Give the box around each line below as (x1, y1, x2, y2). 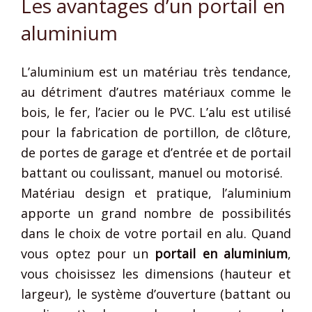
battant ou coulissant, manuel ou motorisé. (21, 164, 283, 181)
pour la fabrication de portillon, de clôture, (21, 123, 291, 141)
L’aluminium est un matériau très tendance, (21, 63, 291, 80)
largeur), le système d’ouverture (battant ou (21, 285, 291, 302)
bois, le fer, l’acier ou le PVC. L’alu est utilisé (21, 103, 291, 120)
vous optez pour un (21, 244, 148, 262)
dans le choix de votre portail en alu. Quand (21, 224, 291, 242)
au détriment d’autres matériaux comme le (21, 83, 291, 100)
